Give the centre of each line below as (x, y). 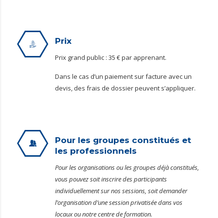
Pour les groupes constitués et (123, 140)
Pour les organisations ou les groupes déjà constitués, (127, 167)
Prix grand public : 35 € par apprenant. (111, 57)
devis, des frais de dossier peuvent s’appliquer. (125, 88)
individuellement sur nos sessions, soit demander (121, 191)
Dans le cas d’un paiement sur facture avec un (123, 76)
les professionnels (96, 151)
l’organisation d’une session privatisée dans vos (119, 202)
